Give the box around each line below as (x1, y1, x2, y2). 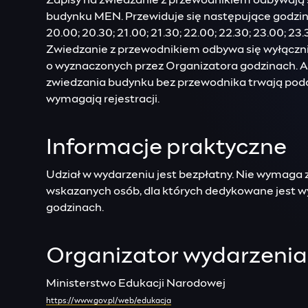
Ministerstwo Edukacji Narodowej (46, 278, 226, 289)
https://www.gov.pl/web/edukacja (46, 297, 172, 305)
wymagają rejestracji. (46, 93, 160, 104)
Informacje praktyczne (46, 137, 287, 159)
